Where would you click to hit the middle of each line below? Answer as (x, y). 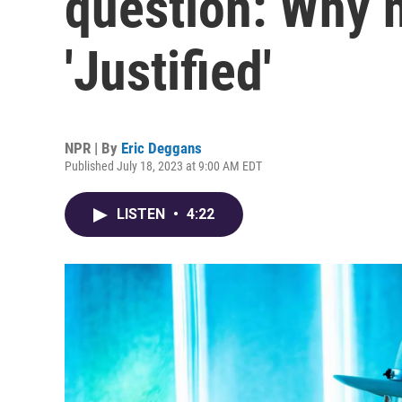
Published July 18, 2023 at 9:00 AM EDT (163, 166)
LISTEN (143, 214)
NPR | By (93, 148)
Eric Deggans (162, 148)
